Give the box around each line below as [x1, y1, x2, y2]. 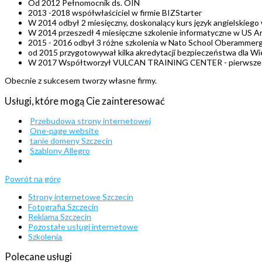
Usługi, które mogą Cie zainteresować [5, 95, 165, 106]
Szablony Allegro [30, 145, 90, 156]
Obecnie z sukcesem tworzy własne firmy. [5, 75, 157, 86]
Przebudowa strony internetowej [30, 115, 151, 126]
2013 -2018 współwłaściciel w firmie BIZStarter [28, 8, 202, 18]
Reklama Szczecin [28, 211, 91, 222]
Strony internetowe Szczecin [28, 191, 133, 202]
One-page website [30, 125, 99, 136]
